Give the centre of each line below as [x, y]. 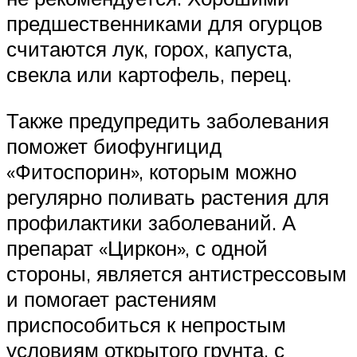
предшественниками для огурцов [165, 24]
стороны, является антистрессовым [177, 273]
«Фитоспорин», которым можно [151, 171]
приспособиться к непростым [146, 324]
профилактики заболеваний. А [151, 222]
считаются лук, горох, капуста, [149, 49]
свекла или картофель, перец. [149, 75]
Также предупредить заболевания [168, 120]
